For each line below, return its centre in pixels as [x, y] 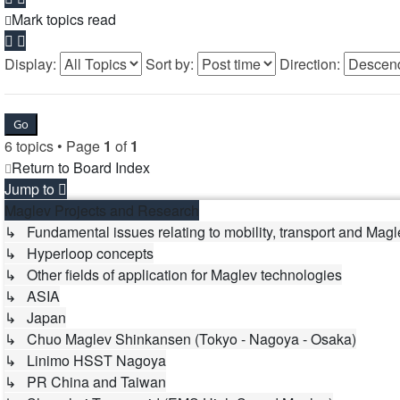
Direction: [312, 64]
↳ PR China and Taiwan [85, 382]
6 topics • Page [54, 146]
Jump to [29, 189]
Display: [32, 64]
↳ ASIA [32, 296]
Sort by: [171, 64]
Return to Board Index [81, 167]
